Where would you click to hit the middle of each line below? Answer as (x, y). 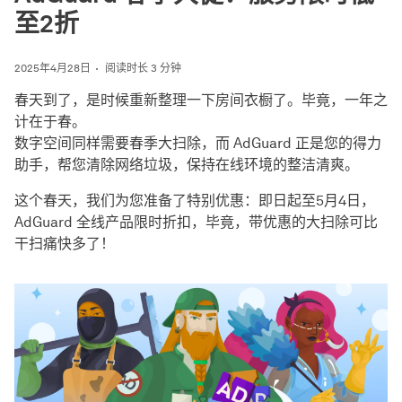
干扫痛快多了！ (65, 244)
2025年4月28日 (52, 68)
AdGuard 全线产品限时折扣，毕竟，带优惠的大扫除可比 (196, 222)
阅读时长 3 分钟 (143, 68)
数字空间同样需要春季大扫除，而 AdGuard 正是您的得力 (198, 143)
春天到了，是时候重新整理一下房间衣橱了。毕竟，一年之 (201, 100)
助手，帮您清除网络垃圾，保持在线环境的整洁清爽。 (187, 165)
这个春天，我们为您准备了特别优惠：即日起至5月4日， (195, 201)
